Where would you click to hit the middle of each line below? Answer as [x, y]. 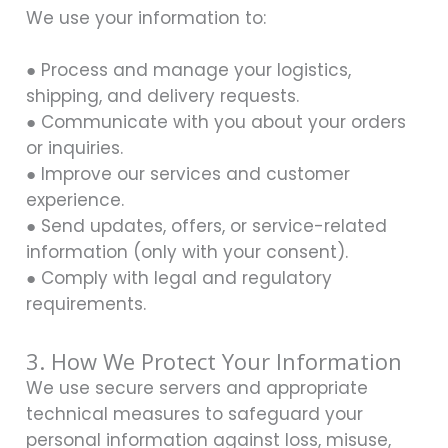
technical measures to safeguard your [194, 414]
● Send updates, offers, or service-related [206, 226]
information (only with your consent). [187, 252]
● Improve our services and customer [188, 174]
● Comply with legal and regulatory [179, 278]
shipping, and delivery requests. [162, 96]
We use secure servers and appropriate [197, 388]
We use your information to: [146, 18]
